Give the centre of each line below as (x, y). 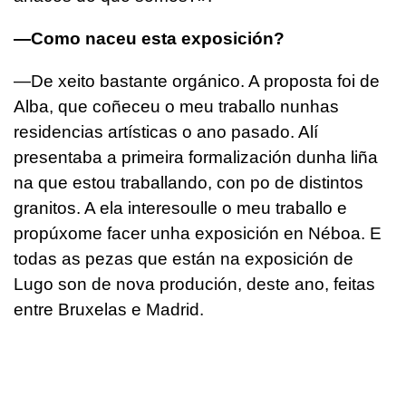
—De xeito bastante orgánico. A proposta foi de (197, 81)
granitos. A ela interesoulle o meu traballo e (180, 208)
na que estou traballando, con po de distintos (188, 182)
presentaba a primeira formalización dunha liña (196, 157)
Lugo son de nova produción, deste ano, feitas (194, 284)
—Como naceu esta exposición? (149, 38)
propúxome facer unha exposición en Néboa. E (198, 233)
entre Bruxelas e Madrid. (109, 309)
